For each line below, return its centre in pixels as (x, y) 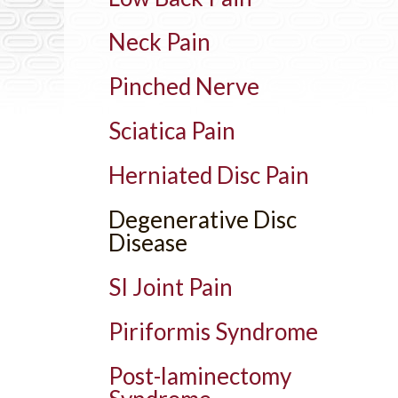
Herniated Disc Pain (209, 175)
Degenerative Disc (203, 219)
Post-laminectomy (200, 376)
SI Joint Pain (171, 287)
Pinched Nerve (184, 86)
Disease (148, 243)
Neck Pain (159, 42)
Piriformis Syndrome (213, 331)
